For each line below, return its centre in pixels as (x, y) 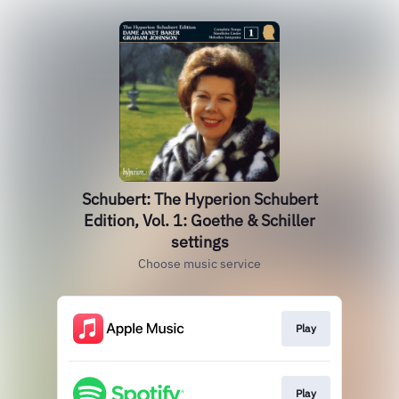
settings (199, 242)
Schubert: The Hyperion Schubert (199, 199)
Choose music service (199, 264)
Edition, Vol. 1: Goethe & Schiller (199, 220)
